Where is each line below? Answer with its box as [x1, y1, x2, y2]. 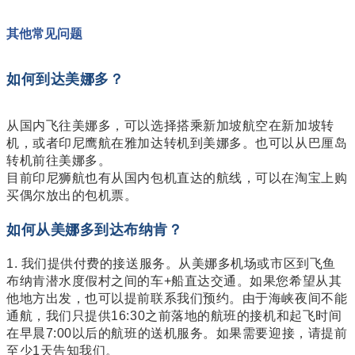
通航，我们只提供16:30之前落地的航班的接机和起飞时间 [6, 309, 342, 323]
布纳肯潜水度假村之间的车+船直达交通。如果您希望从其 [6, 274, 342, 288]
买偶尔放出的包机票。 [6, 189, 138, 203]
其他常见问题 [6, 27, 82, 41]
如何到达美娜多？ [6, 71, 124, 88]
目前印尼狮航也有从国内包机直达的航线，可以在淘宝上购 [6, 171, 348, 185]
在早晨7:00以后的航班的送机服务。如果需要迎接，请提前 [6, 326, 348, 341]
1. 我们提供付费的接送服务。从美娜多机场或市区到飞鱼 [6, 257, 336, 271]
